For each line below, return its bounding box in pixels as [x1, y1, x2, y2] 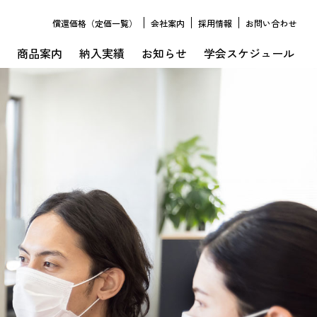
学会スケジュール [204, 47, 294, 61]
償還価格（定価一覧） [52, 18, 137, 29]
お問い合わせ [246, 18, 296, 29]
